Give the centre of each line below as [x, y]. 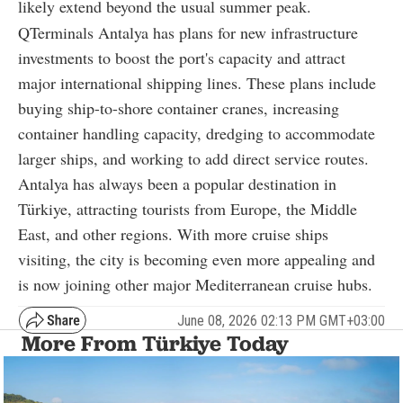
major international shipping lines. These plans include [197, 83]
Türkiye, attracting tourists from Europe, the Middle [188, 209]
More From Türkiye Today [155, 344]
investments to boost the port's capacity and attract [182, 58]
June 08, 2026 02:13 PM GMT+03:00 [281, 320]
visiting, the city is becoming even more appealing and [197, 260]
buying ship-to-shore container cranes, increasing [179, 108]
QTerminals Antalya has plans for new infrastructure [188, 33]
